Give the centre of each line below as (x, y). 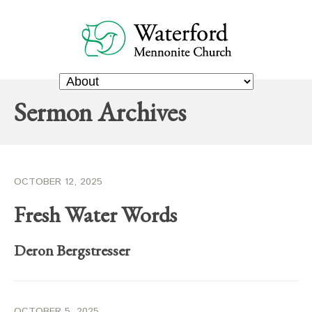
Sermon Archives (100, 112)
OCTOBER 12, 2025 (58, 182)
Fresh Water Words (95, 214)
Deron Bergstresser (72, 250)
